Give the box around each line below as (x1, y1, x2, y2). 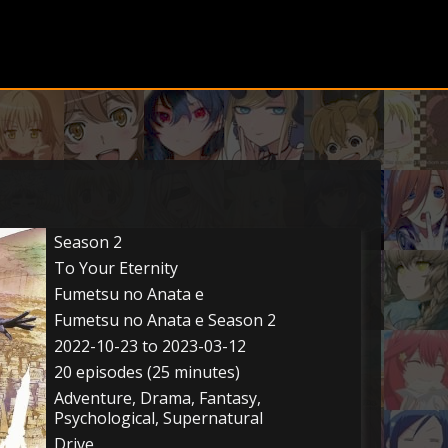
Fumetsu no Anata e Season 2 (54, 309, 276, 331)
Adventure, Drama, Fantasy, (54, 387, 261, 409)
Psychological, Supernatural (54, 407, 263, 429)
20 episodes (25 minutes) (54, 361, 240, 383)
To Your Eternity (54, 257, 178, 279)
